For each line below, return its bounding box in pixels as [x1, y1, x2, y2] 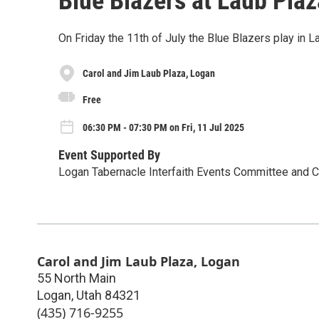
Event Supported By [58, 147, 160, 162]
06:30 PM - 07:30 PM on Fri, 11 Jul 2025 [83, 122, 244, 134]
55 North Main [37, 270, 116, 286]
